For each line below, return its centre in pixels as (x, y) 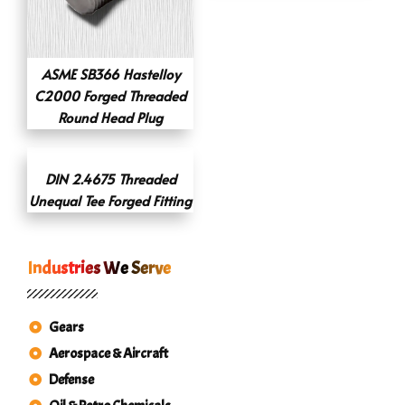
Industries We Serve (99, 268)
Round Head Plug (110, 117)
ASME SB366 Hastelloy (110, 73)
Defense (71, 379)
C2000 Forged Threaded (110, 95)
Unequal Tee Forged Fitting (110, 200)
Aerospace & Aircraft (108, 353)
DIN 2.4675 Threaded (110, 178)
